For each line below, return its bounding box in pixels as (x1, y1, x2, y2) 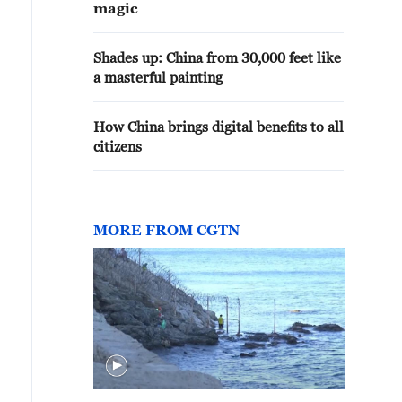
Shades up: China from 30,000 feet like (93, 49, 341, 66)
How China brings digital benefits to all (93, 118, 344, 135)
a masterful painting (93, 69, 223, 85)
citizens (93, 138, 142, 154)
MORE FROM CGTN (93, 222, 240, 238)
